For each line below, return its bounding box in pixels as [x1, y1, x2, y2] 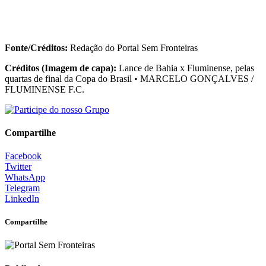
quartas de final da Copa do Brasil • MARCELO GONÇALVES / [5, 73, 254, 84]
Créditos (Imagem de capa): [5, 62, 116, 73]
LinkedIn [5, 194, 39, 204]
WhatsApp [5, 172, 45, 183]
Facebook [5, 151, 42, 161]
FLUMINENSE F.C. [5, 84, 84, 94]
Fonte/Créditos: [5, 42, 68, 53]
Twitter [5, 161, 31, 172]
